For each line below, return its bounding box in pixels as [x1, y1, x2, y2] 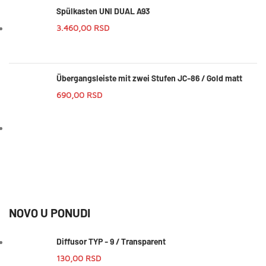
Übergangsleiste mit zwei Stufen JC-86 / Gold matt [56, 72, 242, 83]
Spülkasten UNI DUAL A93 [56, 5, 150, 16]
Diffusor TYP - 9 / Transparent [56, 236, 166, 246]
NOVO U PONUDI [9, 205, 90, 220]
